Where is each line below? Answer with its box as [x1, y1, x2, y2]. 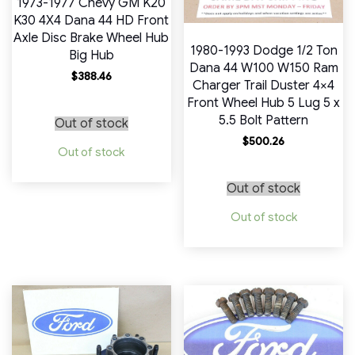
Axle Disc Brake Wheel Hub [13, 30, 170, 47]
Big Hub [68, 48, 114, 64]
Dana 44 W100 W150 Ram [189, 60, 338, 77]
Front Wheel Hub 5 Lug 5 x [187, 95, 341, 112]
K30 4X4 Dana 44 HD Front [13, 13, 170, 29]
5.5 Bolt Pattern [219, 113, 309, 129]
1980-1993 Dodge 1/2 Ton [189, 43, 338, 59]
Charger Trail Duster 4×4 [193, 78, 335, 94]
